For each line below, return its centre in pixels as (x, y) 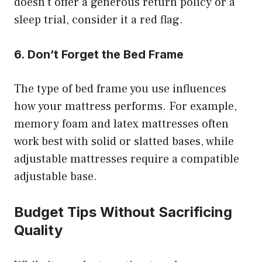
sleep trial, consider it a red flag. (99, 20)
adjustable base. (56, 176)
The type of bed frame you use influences (120, 89)
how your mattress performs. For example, (125, 106)
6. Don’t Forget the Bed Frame (99, 54)
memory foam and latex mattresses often (121, 124)
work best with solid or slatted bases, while (124, 141)
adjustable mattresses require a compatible (127, 159)
